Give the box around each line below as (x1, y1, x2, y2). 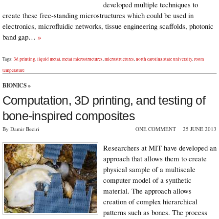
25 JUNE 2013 (183, 125, 217, 133)
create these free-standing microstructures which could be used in (2, 10, 194, 21)
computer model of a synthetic (103, 175, 192, 185)
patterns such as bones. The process (103, 207, 207, 218)
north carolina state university (136, 55, 192, 62)
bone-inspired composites (2, 109, 135, 123)
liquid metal (37, 55, 60, 62)
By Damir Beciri (2, 125, 39, 133)
